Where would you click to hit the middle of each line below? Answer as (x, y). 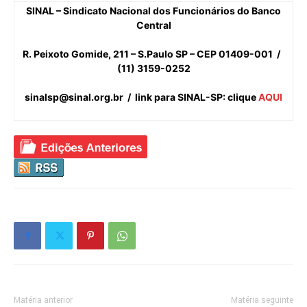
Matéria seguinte (262, 300)
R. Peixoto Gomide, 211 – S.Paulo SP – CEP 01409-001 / (153, 53)
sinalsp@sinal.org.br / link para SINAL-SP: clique (142, 97)
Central (153, 25)
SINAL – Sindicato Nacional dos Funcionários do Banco (153, 10)
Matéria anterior (43, 300)
